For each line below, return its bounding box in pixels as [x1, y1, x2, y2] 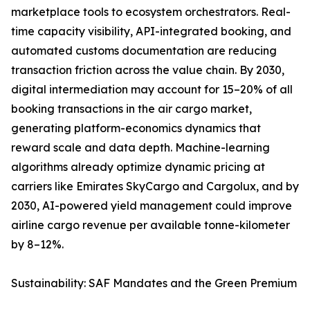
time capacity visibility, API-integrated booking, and [11, 24, 291, 39]
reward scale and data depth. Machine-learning [11, 140, 270, 155]
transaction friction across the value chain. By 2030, [11, 63, 284, 77]
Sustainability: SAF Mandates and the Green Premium [11, 276, 297, 291]
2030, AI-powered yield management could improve [11, 199, 292, 213]
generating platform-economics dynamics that [11, 121, 261, 136]
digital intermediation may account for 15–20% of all [11, 82, 293, 97]
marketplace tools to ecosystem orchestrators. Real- [11, 5, 291, 19]
